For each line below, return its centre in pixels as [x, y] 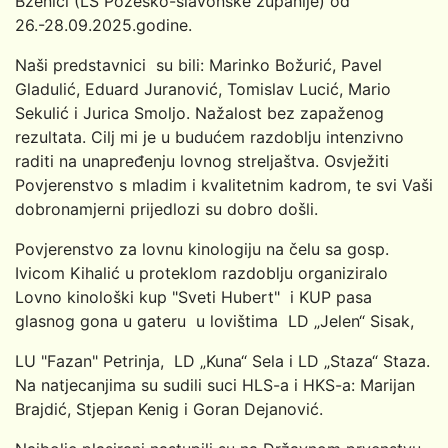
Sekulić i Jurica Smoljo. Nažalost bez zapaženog [199, 112]
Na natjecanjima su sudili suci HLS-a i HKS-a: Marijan [215, 384]
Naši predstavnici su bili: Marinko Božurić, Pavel [198, 64]
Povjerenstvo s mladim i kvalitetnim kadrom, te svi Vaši [224, 184]
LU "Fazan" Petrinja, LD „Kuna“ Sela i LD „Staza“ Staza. [222, 360]
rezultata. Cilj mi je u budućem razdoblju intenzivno [209, 136]
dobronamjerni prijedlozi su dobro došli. [169, 208]
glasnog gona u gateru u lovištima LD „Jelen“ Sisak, [214, 320]
